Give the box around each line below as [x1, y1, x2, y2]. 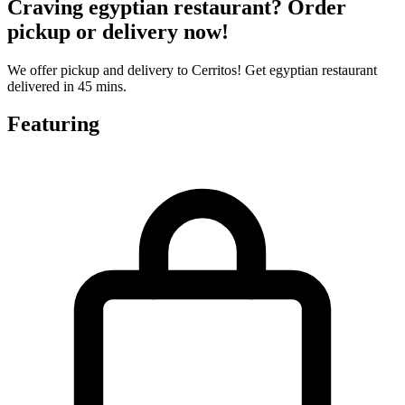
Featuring [7, 112, 99, 137]
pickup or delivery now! [7, 19, 229, 43]
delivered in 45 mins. [7, 78, 127, 94]
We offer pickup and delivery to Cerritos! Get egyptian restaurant [7, 61, 377, 78]
